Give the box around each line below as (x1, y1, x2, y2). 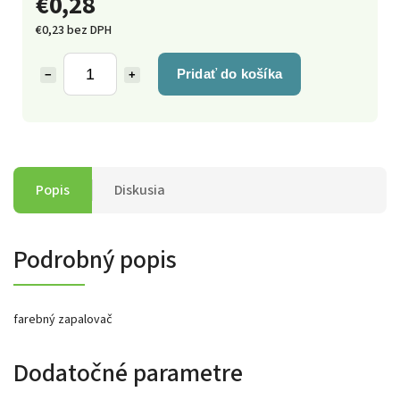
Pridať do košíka (176, 65, 283, 81)
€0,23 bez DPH (36, 21, 112, 39)
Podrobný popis (13, 241, 177, 278)
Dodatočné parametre (13, 354, 243, 391)
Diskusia (114, 179, 165, 200)
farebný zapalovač (13, 310, 112, 329)
